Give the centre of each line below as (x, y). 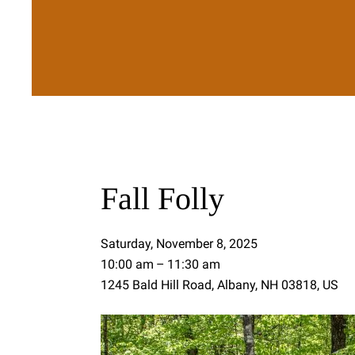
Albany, (239, 285)
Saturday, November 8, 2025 (179, 244)
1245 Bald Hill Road (156, 285)
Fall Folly (162, 199)
